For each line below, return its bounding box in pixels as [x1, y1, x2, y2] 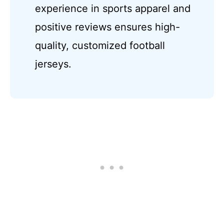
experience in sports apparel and [35, 2, 191, 14]
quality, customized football [35, 39, 165, 51]
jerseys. [35, 57, 72, 70]
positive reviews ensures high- [35, 20, 180, 33]
